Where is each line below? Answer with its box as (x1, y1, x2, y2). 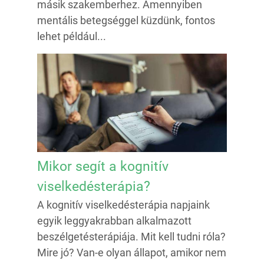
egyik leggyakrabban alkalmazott (37, 214, 192, 227)
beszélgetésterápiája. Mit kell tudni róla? (37, 230, 226, 243)
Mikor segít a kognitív (37, 158, 169, 174)
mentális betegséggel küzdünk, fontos (37, 14, 215, 27)
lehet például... (37, 30, 106, 43)
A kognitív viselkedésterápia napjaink (37, 198, 210, 211)
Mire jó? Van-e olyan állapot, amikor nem (37, 246, 226, 259)
